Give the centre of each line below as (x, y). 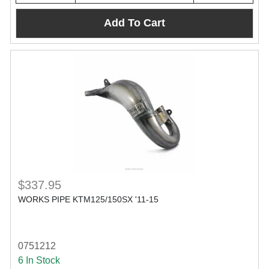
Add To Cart (134, 23)
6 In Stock (39, 260)
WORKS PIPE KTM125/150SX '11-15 (88, 199)
